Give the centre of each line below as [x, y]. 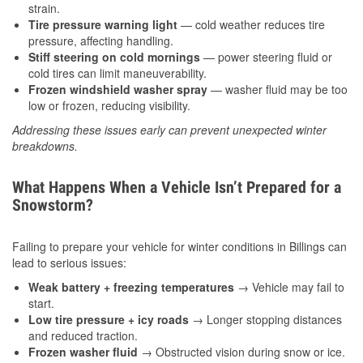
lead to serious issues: [69, 263]
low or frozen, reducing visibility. [109, 106]
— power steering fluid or [266, 57]
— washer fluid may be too [278, 90]
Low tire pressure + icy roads [109, 320]
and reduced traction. [83, 336]
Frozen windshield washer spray [118, 90]
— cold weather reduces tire [251, 25]
